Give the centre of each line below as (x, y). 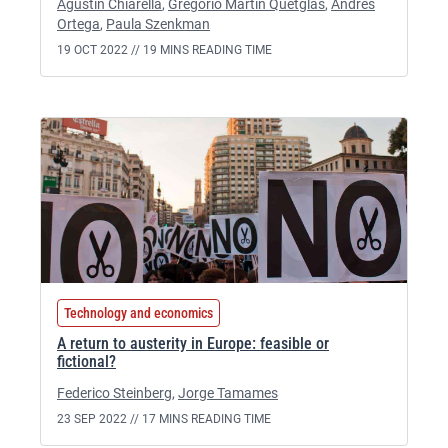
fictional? (86, 361)
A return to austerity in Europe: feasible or (193, 343)
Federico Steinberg (114, 393)
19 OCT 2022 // (100, 50)
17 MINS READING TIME (206, 419)
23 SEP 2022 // (99, 419)
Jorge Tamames (228, 393)
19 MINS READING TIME (207, 50)
